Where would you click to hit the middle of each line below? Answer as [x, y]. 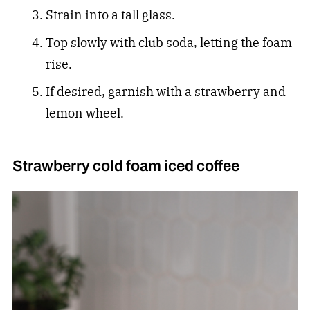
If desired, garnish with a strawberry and [165, 91]
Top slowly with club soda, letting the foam [168, 42]
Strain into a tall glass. [110, 15]
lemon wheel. [84, 113]
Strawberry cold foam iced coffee [126, 165]
